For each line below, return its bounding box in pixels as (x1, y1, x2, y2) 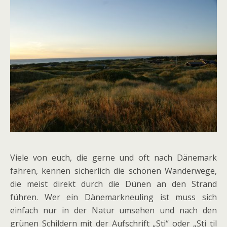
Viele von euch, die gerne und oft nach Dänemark (10, 152, 217, 164)
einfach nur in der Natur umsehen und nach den (10, 205, 217, 216)
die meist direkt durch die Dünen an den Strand (10, 178, 217, 190)
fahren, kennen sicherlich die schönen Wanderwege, (10, 165, 217, 177)
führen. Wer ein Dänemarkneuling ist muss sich (10, 192, 217, 203)
